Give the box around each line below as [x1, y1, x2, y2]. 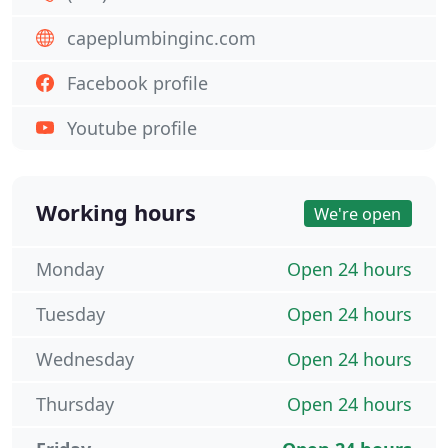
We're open [314, 202, 402, 225]
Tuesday [36, 302, 105, 326]
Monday [36, 257, 104, 281]
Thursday [36, 392, 114, 416]
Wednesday [36, 347, 134, 371]
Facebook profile [67, 71, 208, 95]
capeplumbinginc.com [67, 26, 256, 50]
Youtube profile [67, 116, 197, 140]
